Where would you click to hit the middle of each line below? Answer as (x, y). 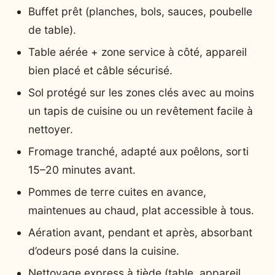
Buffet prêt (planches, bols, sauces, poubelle (140, 12)
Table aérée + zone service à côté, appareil (137, 52)
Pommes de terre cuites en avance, (117, 192)
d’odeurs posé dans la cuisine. (104, 251)
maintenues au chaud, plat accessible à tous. (141, 211)
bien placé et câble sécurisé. (100, 71)
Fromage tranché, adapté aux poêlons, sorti (138, 152)
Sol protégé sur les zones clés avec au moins (141, 93)
